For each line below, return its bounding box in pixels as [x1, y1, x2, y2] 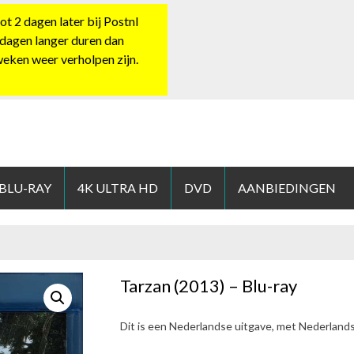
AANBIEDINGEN [238, 180, 336, 195]
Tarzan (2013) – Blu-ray [120, 275, 298, 296]
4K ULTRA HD [77, 180, 158, 195]
